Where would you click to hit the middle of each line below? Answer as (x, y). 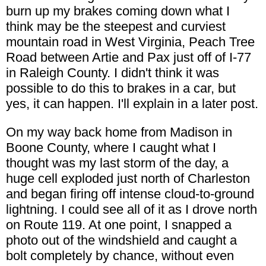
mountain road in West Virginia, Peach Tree (130, 42)
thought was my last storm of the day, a (117, 163)
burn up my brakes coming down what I (118, 11)
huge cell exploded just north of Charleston (128, 179)
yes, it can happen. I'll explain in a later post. (132, 104)
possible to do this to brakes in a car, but (121, 88)
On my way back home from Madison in (119, 132)
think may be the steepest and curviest (116, 27)
